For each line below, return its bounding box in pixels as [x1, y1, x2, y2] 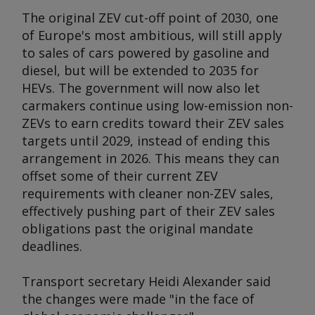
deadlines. [22, 238, 82, 255]
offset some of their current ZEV [22, 167, 218, 184]
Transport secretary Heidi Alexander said [22, 273, 271, 290]
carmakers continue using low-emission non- [22, 97, 293, 114]
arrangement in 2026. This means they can [22, 150, 279, 167]
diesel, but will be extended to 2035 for [22, 62, 259, 79]
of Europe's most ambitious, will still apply [22, 27, 282, 44]
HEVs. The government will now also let [22, 79, 260, 96]
